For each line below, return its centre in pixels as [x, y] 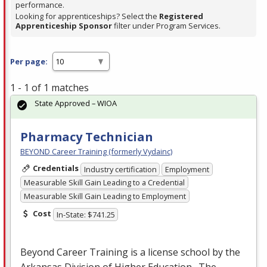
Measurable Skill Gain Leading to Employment [105, 196]
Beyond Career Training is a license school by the [130, 252]
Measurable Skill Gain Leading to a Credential [104, 183]
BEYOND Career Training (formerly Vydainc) [96, 152]
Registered [181, 16]
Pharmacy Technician [87, 137]
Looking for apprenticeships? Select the [87, 16]
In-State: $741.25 [86, 214]
